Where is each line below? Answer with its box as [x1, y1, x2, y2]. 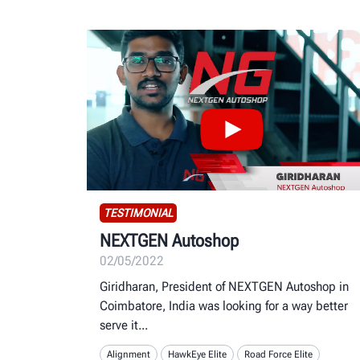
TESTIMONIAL [103, 206, 173, 219]
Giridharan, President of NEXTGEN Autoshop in [100, 279, 349, 295]
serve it [100, 317, 138, 333]
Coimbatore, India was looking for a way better [100, 298, 348, 314]
